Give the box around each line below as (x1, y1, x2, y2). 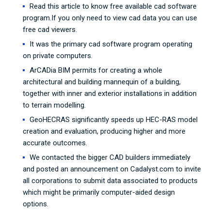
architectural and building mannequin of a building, (23, 77, 181, 86)
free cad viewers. (23, 25, 77, 34)
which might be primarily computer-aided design (23, 188, 175, 197)
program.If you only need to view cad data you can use (23, 14, 198, 22)
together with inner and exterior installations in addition (23, 89, 197, 98)
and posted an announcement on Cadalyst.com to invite (23, 165, 201, 173)
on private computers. (23, 51, 93, 60)
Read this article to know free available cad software (30, 2, 197, 11)
